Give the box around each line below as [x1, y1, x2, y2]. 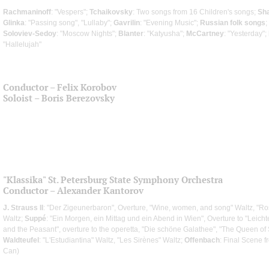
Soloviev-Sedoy [3, 29, 56, 38]
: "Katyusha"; [144, 29, 186, 38]
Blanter [118, 29, 144, 38]
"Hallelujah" [3, 40, 41, 49]
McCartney [186, 29, 224, 38]
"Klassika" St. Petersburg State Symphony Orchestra [3, 174, 223, 186]
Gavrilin [113, 18, 140, 27]
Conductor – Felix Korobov [3, 81, 116, 93]
